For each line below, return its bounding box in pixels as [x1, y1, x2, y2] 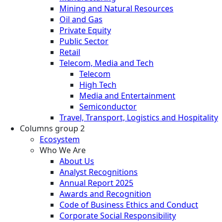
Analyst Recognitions [59, 166, 138, 178]
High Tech [79, 79, 116, 91]
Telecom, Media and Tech [59, 57, 154, 69]
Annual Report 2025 [59, 177, 133, 189]
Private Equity [59, 25, 111, 36]
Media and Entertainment [79, 90, 175, 102]
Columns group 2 [20, 123, 85, 134]
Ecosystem [40, 134, 80, 145]
